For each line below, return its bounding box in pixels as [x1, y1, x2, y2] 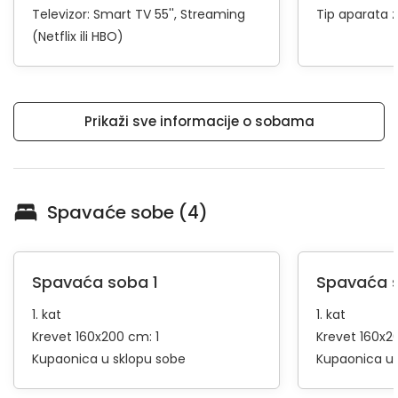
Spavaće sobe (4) [47, 200, 208, 225]
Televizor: [32, 5, 93, 23]
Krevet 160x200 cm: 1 [32, 328, 159, 346]
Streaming [180, 5, 245, 23]
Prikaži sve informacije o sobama [84, 112, 314, 131]
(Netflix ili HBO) [32, 28, 123, 45]
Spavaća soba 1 [32, 271, 158, 293]
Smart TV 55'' [93, 5, 174, 23]
